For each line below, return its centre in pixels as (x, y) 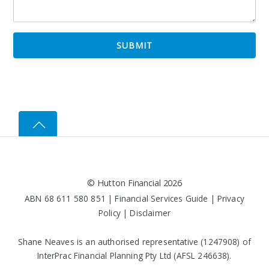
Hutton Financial (129, 183)
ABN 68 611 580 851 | (70, 198)
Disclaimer (150, 213)
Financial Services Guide (162, 198)
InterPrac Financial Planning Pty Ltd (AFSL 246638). (134, 255)
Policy (109, 213)
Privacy (231, 198)
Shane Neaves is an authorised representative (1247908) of (134, 241)
